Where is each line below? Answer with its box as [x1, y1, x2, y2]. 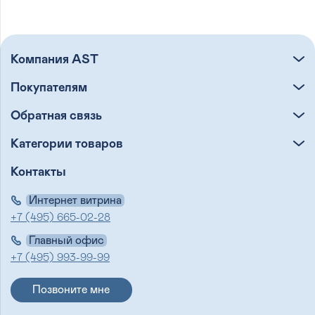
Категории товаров [11, 138, 123, 151]
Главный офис [29, 235, 104, 247]
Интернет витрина [29, 195, 122, 207]
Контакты [11, 166, 66, 179]
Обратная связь [11, 110, 102, 123]
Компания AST [11, 53, 98, 67]
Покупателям [11, 82, 87, 95]
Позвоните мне [32, 284, 110, 296]
